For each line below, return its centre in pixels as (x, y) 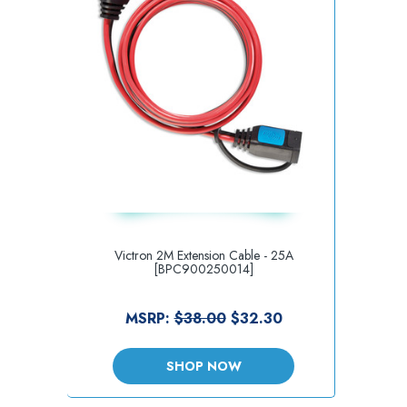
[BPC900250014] (203, 268)
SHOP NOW (203, 366)
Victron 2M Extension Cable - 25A (203, 255)
